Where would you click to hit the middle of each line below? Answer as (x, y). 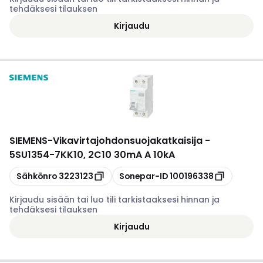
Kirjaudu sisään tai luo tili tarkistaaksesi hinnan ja (114, 200)
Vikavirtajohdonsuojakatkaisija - (131, 141)
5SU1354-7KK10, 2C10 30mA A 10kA (92, 155)
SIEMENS (28, 141)
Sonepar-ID (144, 176)
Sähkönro (37, 176)
